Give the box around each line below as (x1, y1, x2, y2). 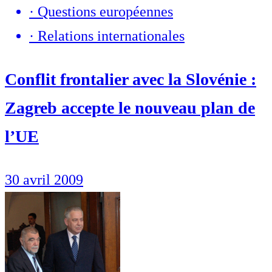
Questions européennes (38, 3, 173, 19)
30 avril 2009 (5, 171, 83, 188)
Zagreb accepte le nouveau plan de (5, 98, 255, 117)
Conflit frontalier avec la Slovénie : (5, 69, 256, 89)
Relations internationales (38, 27, 185, 44)
